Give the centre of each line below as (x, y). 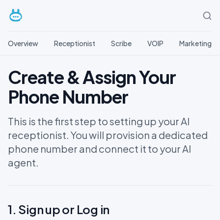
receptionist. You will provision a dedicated (108, 135)
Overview (23, 43)
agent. (23, 162)
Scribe (121, 43)
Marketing (195, 43)
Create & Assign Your (92, 77)
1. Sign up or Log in (59, 209)
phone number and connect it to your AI (99, 149)
